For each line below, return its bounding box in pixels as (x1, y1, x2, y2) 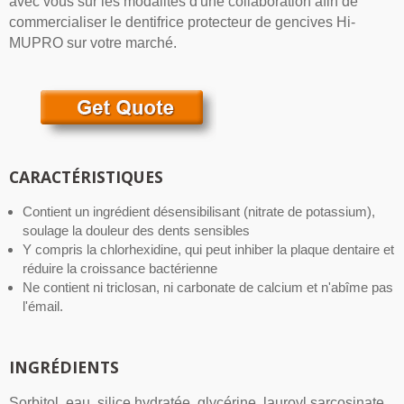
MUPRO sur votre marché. (9, 35, 177, 51)
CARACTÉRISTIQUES (9, 166, 163, 188)
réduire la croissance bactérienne (23, 261, 217, 277)
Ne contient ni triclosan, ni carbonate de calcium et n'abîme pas (23, 280, 393, 296)
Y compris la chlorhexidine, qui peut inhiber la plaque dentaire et (23, 242, 394, 258)
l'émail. (23, 298, 63, 315)
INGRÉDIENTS (9, 356, 119, 379)
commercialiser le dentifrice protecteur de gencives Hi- (9, 14, 355, 31)
